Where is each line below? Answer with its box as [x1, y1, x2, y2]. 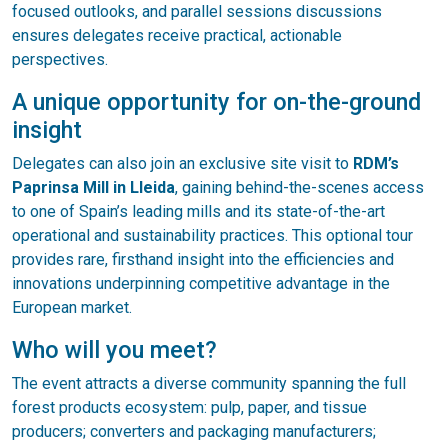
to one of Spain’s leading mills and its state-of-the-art [12, 201, 385, 221]
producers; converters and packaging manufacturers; [12, 421, 376, 441]
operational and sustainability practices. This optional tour [12, 225, 413, 245]
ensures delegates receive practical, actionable [12, 25, 342, 45]
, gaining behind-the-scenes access [175, 177, 424, 197]
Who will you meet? [12, 335, 217, 364]
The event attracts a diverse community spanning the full [12, 373, 406, 393]
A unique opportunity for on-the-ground [12, 87, 421, 116]
